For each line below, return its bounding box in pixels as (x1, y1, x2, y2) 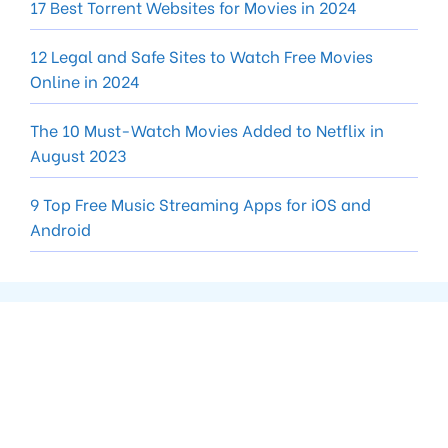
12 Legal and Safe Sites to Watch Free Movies (30, 43, 373, 67)
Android (30, 216, 91, 240)
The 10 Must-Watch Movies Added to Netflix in (30, 117, 384, 141)
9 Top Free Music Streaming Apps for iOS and (30, 191, 371, 215)
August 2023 (30, 142, 126, 166)
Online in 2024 (30, 68, 140, 92)
